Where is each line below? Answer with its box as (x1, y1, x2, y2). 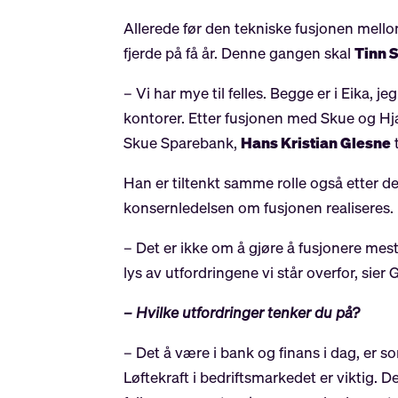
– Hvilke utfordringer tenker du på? (123, 302, 361, 323)
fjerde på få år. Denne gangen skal (123, 43, 355, 64)
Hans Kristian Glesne (241, 132, 392, 154)
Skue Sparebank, (123, 132, 242, 154)
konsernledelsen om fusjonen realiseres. (123, 197, 394, 219)
